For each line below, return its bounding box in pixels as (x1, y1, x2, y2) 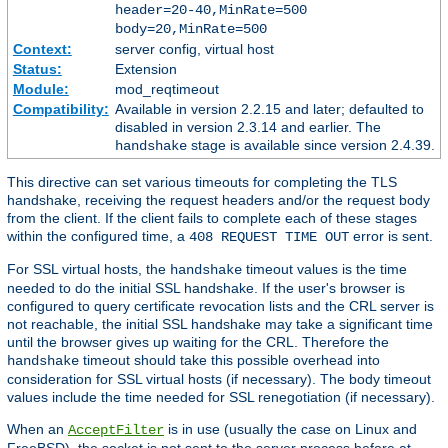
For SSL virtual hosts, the (7, 260, 170, 277)
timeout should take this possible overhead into (79, 351, 380, 368)
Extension (114, 60, 177, 77)
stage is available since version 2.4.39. (186, 136, 435, 153)
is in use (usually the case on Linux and (164, 420, 417, 437)
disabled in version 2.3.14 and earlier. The (114, 118, 381, 135)
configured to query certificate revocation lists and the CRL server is (7, 297, 434, 314)
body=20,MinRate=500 (114, 20, 267, 37)
